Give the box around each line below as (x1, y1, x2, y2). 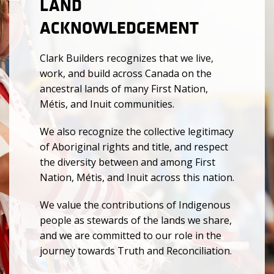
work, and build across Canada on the (40, 67, 212, 80)
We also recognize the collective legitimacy (40, 125, 234, 138)
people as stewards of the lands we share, (40, 213, 232, 227)
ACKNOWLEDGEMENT (40, 15, 199, 39)
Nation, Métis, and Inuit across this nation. (40, 171, 234, 184)
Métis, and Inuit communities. (40, 97, 174, 111)
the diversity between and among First (40, 155, 215, 169)
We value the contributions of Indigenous (40, 198, 231, 212)
